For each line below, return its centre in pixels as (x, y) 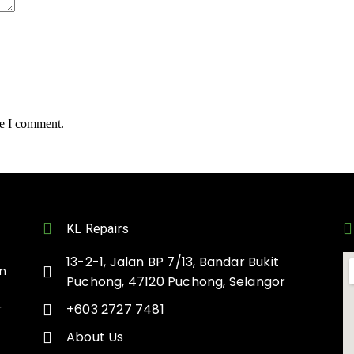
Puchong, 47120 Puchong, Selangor (176, 282)
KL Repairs (97, 228)
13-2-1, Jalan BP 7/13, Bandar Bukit (172, 262)
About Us (95, 337)
